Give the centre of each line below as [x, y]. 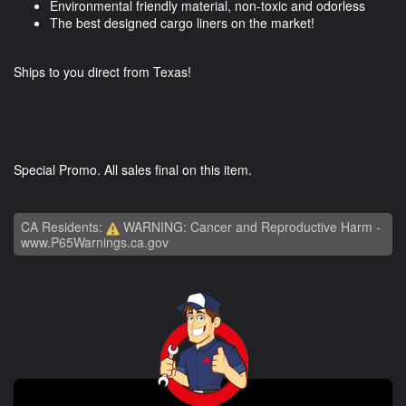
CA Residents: [63, 227]
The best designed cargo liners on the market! [182, 23]
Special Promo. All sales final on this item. [133, 170]
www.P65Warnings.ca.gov [95, 242]
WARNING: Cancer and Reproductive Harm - [250, 227]
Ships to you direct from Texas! [102, 72]
